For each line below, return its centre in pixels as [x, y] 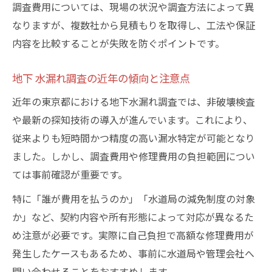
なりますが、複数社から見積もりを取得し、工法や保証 [134, 25]
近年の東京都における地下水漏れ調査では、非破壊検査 [134, 101]
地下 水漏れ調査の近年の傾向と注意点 [101, 78]
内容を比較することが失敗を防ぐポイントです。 [118, 43]
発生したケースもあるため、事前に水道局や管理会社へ [133, 253]
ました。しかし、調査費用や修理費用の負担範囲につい [134, 156]
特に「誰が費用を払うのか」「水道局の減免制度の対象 [134, 199]
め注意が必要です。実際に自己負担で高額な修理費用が [133, 235]
